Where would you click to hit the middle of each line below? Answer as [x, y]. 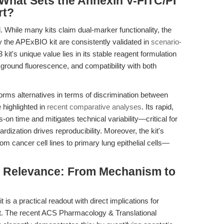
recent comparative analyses [94, 107]
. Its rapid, [157, 107]
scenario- [166, 42]
